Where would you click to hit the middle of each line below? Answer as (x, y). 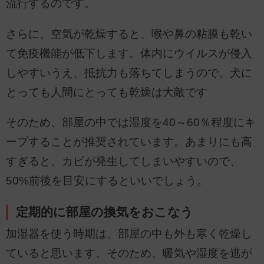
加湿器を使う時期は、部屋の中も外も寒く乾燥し (129, 233)
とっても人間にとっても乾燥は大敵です (107, 92)
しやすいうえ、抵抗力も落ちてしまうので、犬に (129, 72)
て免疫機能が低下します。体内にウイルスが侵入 (129, 53)
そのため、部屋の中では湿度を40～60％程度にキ (131, 123)
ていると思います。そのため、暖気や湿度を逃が (129, 253)
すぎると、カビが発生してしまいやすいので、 (123, 161)
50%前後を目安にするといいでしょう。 (107, 181)
